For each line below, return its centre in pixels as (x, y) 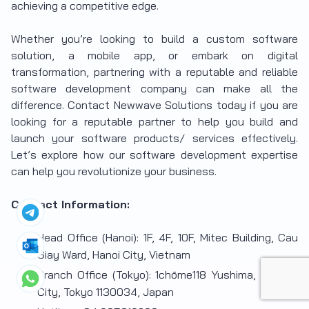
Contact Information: (70, 205)
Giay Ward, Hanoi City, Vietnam (114, 255)
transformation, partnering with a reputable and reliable (154, 72)
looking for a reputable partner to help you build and (154, 122)
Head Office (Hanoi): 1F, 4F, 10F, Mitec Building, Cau (168, 238)
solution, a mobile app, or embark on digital (154, 56)
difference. (40, 105)
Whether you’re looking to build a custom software (154, 39)
